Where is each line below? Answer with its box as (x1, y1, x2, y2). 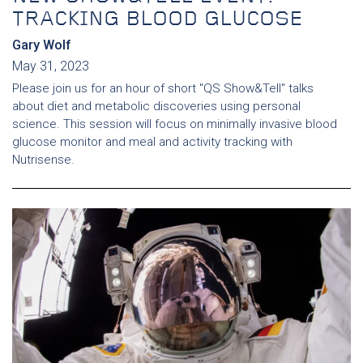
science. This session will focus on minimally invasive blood (12, 116, 337, 131)
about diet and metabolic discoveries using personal (12, 98, 301, 113)
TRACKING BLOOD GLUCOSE (12, 9, 303, 30)
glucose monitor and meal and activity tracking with (12, 134, 293, 149)
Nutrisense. (12, 152, 75, 167)
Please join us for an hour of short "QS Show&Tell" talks (12, 80, 314, 96)
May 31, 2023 (12, 58, 89, 74)
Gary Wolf (12, 36, 71, 53)
